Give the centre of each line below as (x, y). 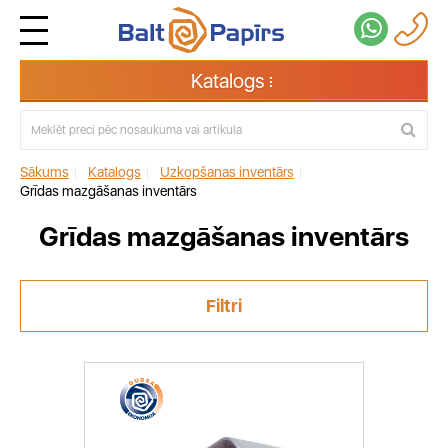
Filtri (224, 305)
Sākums (44, 172)
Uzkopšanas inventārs (227, 172)
